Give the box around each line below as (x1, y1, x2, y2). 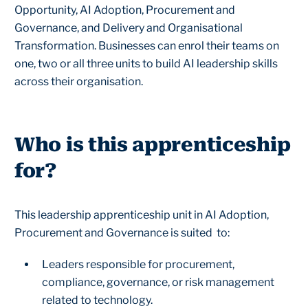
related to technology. (42, 294, 153, 307)
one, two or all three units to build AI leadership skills (14, 57, 278, 70)
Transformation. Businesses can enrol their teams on (14, 39, 279, 52)
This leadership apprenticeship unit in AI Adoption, (14, 208, 269, 221)
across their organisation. (14, 75, 143, 88)
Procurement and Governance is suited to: (14, 226, 230, 239)
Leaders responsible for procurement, (42, 258, 234, 271)
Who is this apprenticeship (14, 133, 291, 156)
